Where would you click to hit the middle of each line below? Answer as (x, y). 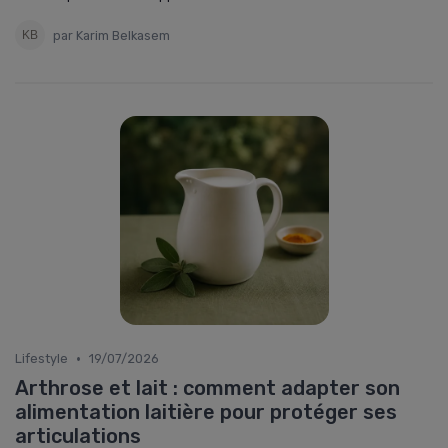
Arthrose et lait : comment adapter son (207, 388)
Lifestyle (41, 358)
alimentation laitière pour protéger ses (206, 412)
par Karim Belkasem (111, 35)
